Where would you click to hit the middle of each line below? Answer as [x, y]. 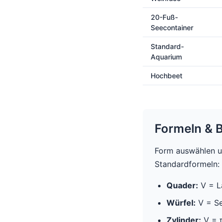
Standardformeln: [187, 164]
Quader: [182, 185]
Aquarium [166, 57]
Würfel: [181, 203]
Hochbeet [166, 76]
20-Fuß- [164, 17]
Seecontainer [172, 28]
